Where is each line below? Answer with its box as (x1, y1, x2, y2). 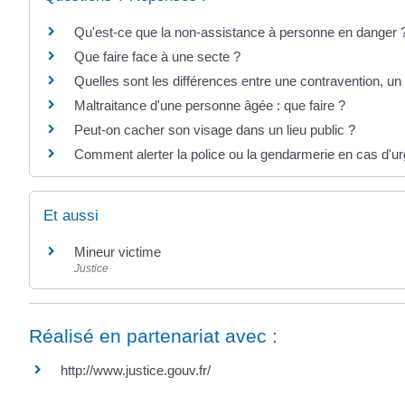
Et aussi (43, 207, 99, 225)
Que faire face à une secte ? (74, 48, 240, 64)
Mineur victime (74, 244, 161, 260)
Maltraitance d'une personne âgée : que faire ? (74, 97, 345, 113)
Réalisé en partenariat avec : (29, 325, 278, 347)
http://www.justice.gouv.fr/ (61, 363, 211, 379)
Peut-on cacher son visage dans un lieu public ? (74, 121, 355, 137)
